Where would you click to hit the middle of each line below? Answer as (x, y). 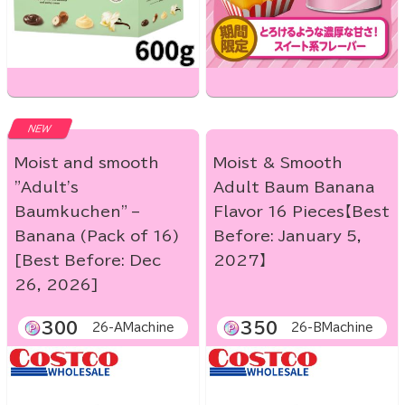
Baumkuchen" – (77, 212)
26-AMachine (133, 328)
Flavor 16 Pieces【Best (301, 212)
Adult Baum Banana (294, 188)
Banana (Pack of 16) (97, 236)
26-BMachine (332, 328)
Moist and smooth (87, 163)
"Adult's (47, 188)
